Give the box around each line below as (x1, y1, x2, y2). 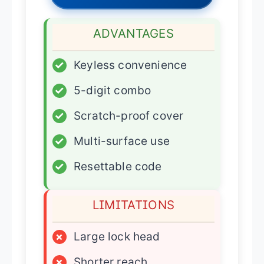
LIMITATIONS (92, 197, 175, 212)
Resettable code (74, 159, 162, 173)
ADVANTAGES (93, 25, 174, 41)
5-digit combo (74, 83, 151, 97)
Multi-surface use (74, 134, 170, 148)
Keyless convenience (74, 58, 187, 72)
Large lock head (74, 229, 160, 243)
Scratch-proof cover (74, 108, 184, 123)
